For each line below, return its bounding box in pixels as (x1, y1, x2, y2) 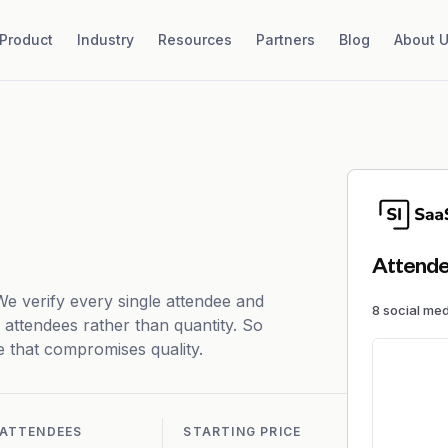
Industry (76, 31, 134, 48)
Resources (157, 31, 232, 48)
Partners (255, 31, 315, 48)
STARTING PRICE (183, 424, 302, 439)
